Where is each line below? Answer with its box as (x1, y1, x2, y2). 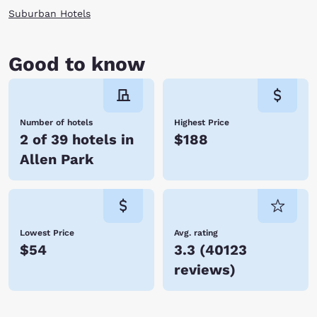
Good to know (8, 52, 145, 76)
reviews (174, 261, 230, 278)
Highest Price (174, 117, 229, 127)
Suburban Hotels (8, 8, 91, 19)
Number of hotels (20, 117, 93, 127)
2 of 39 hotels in (20, 131, 134, 148)
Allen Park (20, 151, 93, 168)
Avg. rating (174, 228, 218, 238)
